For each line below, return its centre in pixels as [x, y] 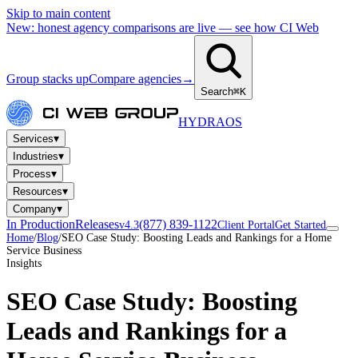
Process [32, 174]
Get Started [300, 225]
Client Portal [246, 225]
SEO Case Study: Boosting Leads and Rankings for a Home [197, 238]
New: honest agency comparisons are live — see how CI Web [163, 28]
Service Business [44, 251]
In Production [41, 224]
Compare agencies [135, 79]
